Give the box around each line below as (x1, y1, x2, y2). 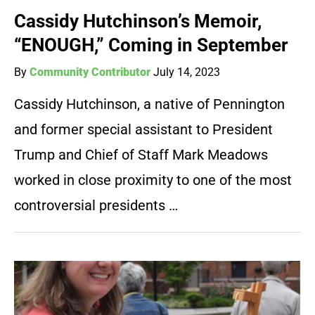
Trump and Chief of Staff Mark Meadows (14, 146, 268, 164)
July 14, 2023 (153, 65, 220, 79)
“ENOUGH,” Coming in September (14, 34, 288, 56)
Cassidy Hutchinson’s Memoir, (14, 11, 262, 32)
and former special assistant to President (14, 121, 273, 139)
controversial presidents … (14, 197, 178, 214)
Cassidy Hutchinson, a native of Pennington (14, 96, 285, 113)
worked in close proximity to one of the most (14, 172, 292, 189)
